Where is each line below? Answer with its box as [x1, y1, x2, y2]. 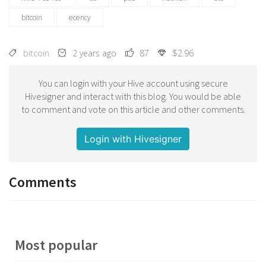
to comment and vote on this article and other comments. [21, 103, 245, 115]
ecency [69, 12, 91, 23]
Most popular [15, 235, 97, 254]
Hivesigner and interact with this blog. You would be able [25, 90, 241, 102]
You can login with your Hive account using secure [38, 77, 228, 89]
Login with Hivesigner [84, 132, 182, 145]
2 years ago [72, 47, 116, 59]
